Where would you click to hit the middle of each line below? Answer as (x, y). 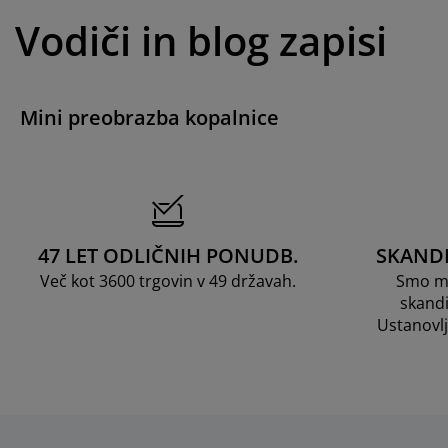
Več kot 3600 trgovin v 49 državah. (168, 280)
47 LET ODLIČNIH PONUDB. (168, 255)
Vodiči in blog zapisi (201, 40)
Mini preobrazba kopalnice (149, 117)
